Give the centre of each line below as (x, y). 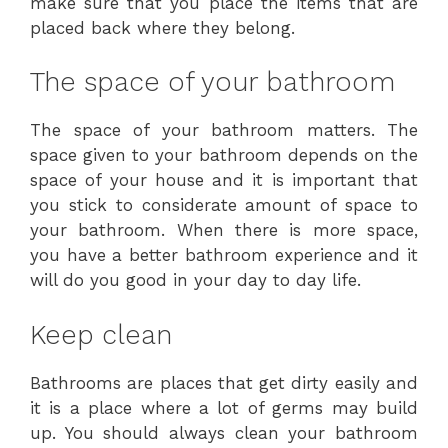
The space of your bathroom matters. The (224, 130)
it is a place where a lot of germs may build (224, 407)
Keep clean (101, 334)
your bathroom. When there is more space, (224, 230)
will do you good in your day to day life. (195, 280)
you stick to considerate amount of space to (224, 205)
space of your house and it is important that (224, 180)
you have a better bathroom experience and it (224, 255)
